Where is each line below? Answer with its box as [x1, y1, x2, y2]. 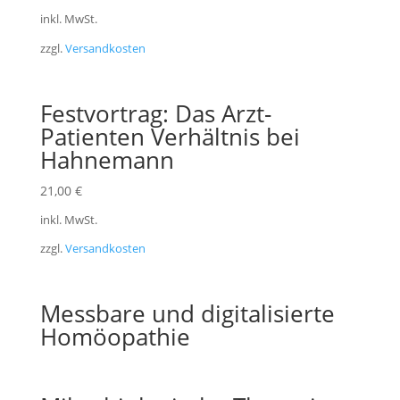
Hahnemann [39, 143, 174, 176]
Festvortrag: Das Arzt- [39, 96, 271, 129]
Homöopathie [39, 321, 190, 354]
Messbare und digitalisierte [39, 297, 335, 330]
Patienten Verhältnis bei [39, 120, 300, 153]
